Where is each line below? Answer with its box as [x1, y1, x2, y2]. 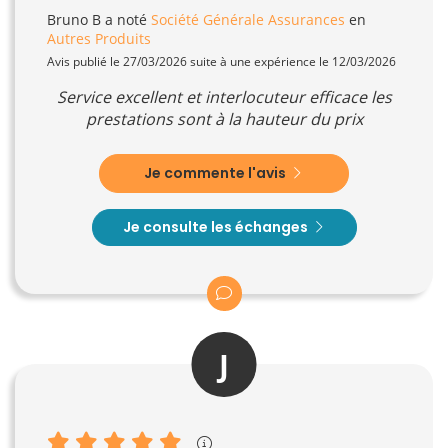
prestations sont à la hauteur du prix [85, 107, 363, 130]
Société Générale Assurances [151, 9, 345, 29]
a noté [101, 9, 151, 29]
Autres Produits [47, 28, 151, 48]
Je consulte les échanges [122, 216, 311, 237]
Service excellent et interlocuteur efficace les [56, 85, 392, 108]
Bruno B [47, 9, 101, 29]
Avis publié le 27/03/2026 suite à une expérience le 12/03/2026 [47, 52, 396, 70]
